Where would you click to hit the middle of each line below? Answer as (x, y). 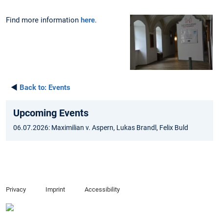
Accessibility (102, 190)
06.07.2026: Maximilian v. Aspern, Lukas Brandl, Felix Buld (101, 128)
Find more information (43, 20)
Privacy (16, 190)
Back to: (33, 88)
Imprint (55, 190)
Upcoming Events (51, 113)
